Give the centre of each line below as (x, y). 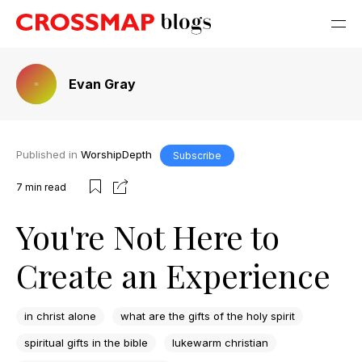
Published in (48, 154)
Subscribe (197, 155)
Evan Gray (102, 84)
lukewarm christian (220, 343)
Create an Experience (173, 275)
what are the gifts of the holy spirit (208, 316)
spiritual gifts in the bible (86, 343)
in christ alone (60, 316)
